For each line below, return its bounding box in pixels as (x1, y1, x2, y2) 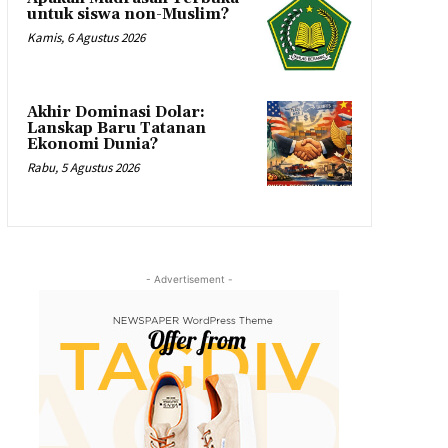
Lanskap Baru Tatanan (26, 119, 206, 139)
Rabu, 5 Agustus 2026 (26, 159, 139, 177)
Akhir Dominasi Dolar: (26, 103, 205, 123)
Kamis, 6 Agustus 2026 (26, 28, 145, 46)
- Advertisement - (145, 272, 233, 285)
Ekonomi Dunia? (26, 135, 158, 155)
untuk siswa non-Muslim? (26, 4, 229, 24)
